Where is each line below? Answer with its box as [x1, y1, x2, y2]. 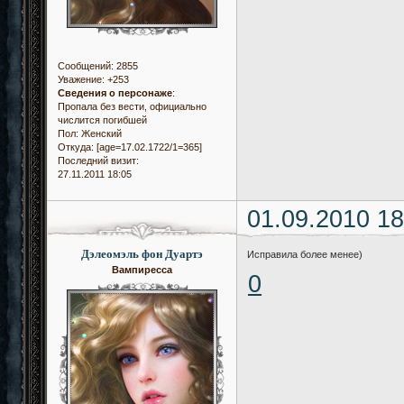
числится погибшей [58, 115, 147, 126]
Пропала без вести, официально [58, 101, 207, 113]
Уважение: [58, 74, 105, 86]
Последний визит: [58, 155, 139, 167]
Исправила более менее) [247, 249, 363, 261]
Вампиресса [112, 264, 172, 276]
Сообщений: [58, 60, 114, 72]
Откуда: [58, 142, 94, 153]
